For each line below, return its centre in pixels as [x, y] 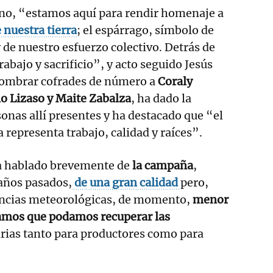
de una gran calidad [127, 182]
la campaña [163, 165]
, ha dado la [161, 98]
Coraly [175, 81]
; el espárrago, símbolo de [145, 30]
